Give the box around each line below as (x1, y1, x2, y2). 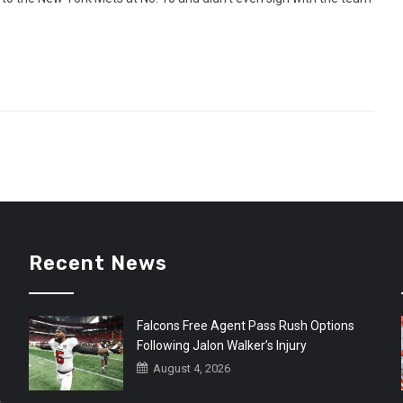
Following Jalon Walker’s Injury (137, 338, 308, 354)
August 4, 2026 (150, 362, 231, 376)
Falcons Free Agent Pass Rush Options (137, 318, 355, 334)
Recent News (29, 251, 168, 276)
